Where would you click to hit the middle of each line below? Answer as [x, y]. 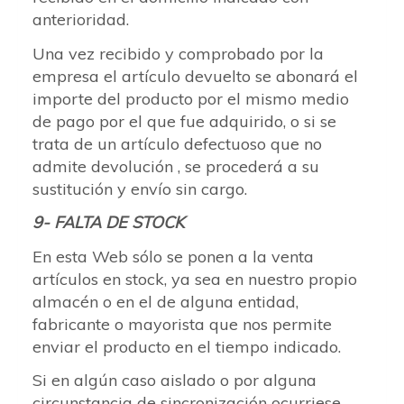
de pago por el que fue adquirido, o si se [184, 121]
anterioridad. [81, 19]
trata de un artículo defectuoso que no [177, 143]
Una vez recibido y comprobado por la [178, 53]
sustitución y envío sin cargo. [140, 188]
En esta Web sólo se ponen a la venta [173, 256]
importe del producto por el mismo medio [191, 98]
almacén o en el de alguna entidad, [165, 301]
